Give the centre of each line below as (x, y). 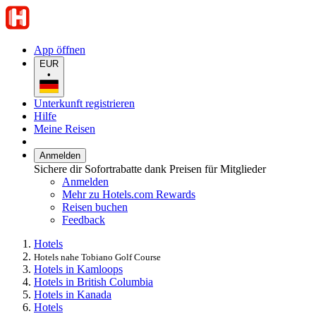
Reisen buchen (95, 207)
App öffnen (60, 50)
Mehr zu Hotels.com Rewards (129, 194)
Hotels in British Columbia (93, 281)
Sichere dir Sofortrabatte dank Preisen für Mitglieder (150, 169)
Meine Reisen (65, 128)
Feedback (84, 219)
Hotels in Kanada (73, 294)
